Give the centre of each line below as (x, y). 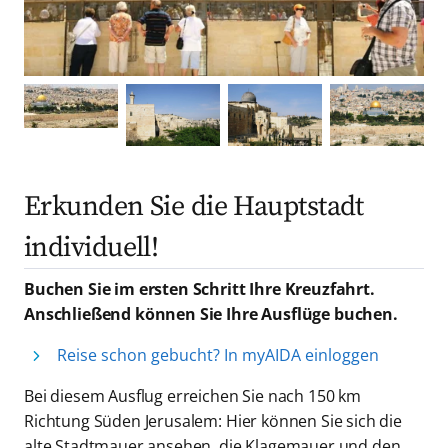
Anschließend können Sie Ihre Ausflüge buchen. (210, 314)
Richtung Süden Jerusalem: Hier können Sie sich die (212, 421)
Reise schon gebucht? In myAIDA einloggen (217, 355)
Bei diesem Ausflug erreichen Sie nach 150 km (192, 396)
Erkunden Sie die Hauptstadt (193, 207)
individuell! (91, 248)
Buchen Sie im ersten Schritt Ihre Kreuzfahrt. (199, 289)
